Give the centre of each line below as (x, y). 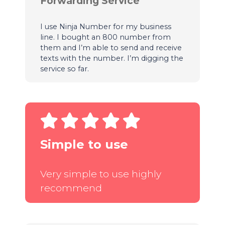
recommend (71, 188)
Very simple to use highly (100, 174)
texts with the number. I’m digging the (111, 58)
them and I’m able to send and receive (111, 47)
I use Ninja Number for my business (105, 26)
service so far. (64, 69)
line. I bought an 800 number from (105, 37)
